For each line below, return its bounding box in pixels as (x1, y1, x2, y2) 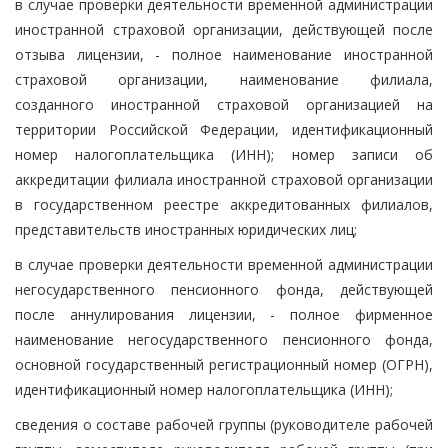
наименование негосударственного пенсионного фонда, (15, 329, 433, 349)
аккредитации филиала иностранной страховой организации (15, 169, 433, 189)
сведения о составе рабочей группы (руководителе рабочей (15, 414, 433, 434)
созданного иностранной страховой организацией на (15, 94, 433, 114)
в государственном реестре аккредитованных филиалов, (15, 194, 433, 214)
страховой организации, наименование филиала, (15, 69, 433, 89)
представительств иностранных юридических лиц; (15, 219, 357, 239)
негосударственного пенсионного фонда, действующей (15, 279, 433, 299)
